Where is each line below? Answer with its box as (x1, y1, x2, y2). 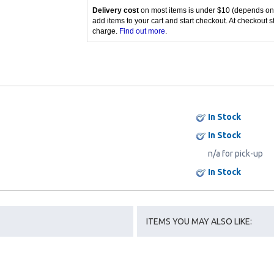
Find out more (119, 27, 165, 35)
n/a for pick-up (207, 149, 263, 158)
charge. (92, 27, 119, 35)
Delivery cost (92, 6, 139, 15)
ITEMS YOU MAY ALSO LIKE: (146, 217, 252, 226)
